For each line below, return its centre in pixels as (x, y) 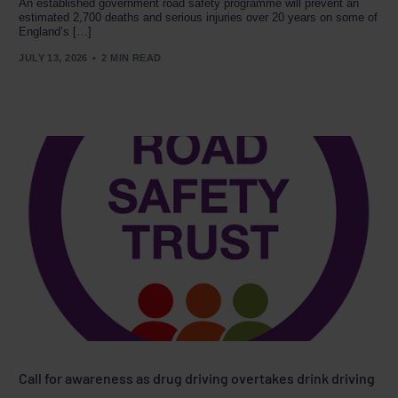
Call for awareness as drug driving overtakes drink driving (197, 378)
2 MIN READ (131, 58)
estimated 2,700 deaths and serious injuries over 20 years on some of (199, 17)
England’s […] (56, 31)
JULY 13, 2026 (53, 58)
